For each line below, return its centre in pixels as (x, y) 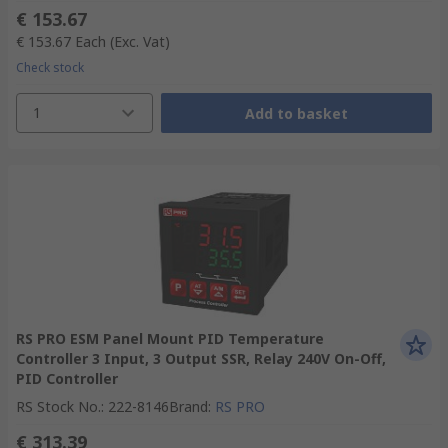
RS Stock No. (58, 406)
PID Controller (67, 378)
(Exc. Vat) (140, 41)
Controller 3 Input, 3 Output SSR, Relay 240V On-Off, (201, 358)
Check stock (50, 67)
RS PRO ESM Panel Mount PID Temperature (170, 338)
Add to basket (296, 113)
